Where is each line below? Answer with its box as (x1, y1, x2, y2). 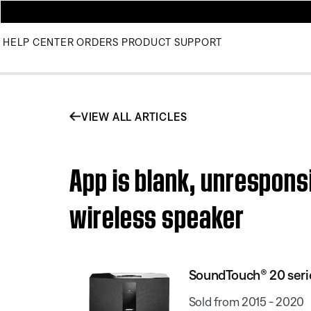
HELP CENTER (3, 36, 74, 48)
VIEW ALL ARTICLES (81, 110, 187, 123)
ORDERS (76, 36, 119, 48)
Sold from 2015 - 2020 (188, 294, 305, 309)
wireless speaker (69, 194, 244, 233)
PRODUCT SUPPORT (121, 36, 222, 48)
